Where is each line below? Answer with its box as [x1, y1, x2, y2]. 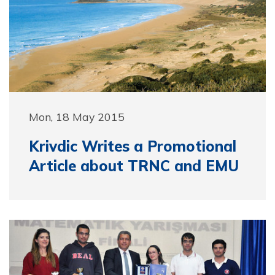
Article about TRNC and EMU [29, 157, 239, 175]
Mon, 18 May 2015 [29, 110, 125, 123]
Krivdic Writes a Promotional [29, 137, 236, 155]
